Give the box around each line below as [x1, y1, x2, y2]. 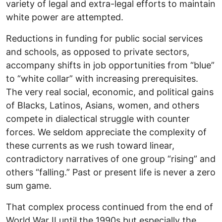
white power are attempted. [6, 11, 123, 22]
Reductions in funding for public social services [6, 33, 203, 44]
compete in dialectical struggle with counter [6, 113, 190, 124]
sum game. [6, 180, 52, 191]
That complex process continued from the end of [6, 201, 213, 212]
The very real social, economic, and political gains [6, 86, 214, 97]
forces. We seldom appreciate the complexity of [6, 126, 207, 137]
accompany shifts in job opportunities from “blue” [6, 59, 215, 70]
